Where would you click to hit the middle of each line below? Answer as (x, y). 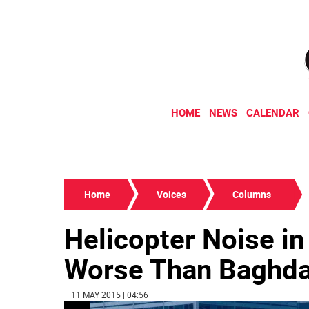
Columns (252, 194)
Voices (171, 194)
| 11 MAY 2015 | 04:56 (108, 295)
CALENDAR (273, 112)
